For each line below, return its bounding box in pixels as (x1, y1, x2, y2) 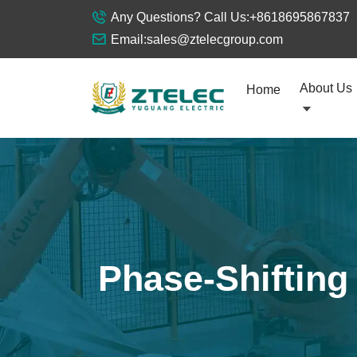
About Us (300, 81, 353, 95)
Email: (111, 33, 147, 46)
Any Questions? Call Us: (111, 10, 249, 24)
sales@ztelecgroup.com (147, 33, 283, 46)
